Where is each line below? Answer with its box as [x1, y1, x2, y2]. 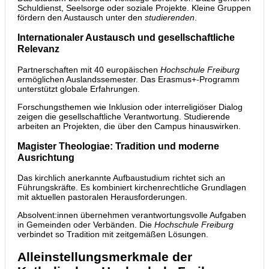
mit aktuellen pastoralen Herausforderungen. [17, 192, 187, 202]
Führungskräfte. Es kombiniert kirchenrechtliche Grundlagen [17, 183, 246, 193]
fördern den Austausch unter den [17, 12, 145, 22]
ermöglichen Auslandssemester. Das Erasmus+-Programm [17, 74, 240, 84]
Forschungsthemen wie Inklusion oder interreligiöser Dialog [17, 101, 243, 112]
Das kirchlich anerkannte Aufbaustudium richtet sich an [17, 173, 225, 183]
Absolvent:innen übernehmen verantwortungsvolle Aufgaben [17, 210, 246, 220]
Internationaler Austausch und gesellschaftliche [17, 32, 235, 43]
